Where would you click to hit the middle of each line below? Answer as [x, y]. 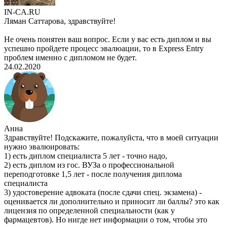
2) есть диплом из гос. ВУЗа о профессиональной [89, 165]
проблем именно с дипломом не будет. [70, 58]
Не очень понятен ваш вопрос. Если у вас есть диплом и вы [108, 40]
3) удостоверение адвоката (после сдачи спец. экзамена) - [103, 193]
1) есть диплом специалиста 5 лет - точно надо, [86, 156]
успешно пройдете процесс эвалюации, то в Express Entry [104, 49]
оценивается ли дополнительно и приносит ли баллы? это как [112, 202]
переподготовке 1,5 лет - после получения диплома [93, 174]
